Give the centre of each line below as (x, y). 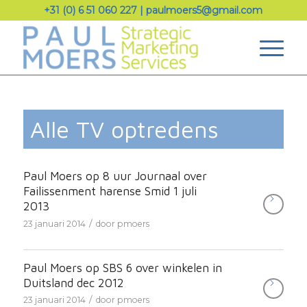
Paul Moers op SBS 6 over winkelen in (122, 268)
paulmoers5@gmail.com (205, 10)
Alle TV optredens (124, 129)
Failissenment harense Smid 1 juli (110, 191)
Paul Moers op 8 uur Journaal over (115, 176)
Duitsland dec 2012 (73, 283)
